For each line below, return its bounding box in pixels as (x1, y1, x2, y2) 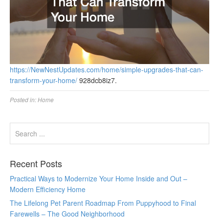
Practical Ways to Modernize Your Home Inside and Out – (10, 174, 187, 184)
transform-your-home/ (10, 75, 77, 86)
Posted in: (10, 95, 38, 104)
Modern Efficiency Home (10, 184, 86, 195)
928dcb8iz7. (77, 75, 117, 86)
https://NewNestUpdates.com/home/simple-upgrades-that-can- (10, 65, 203, 75)
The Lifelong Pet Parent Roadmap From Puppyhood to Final (10, 198, 196, 208)
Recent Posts (10, 157, 62, 170)
